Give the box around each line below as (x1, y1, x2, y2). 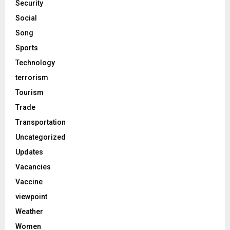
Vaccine (15, 177, 43, 186)
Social (15, 13, 37, 22)
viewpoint (15, 192, 47, 201)
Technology (15, 58, 55, 67)
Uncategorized (15, 132, 66, 141)
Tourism (15, 88, 44, 97)
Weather (15, 207, 43, 216)
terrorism (15, 73, 48, 82)
